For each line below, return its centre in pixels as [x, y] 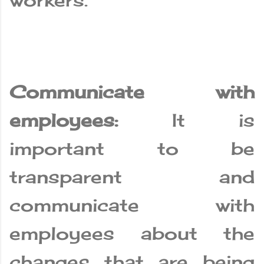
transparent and [132, 177]
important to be [132, 149]
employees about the [132, 234]
